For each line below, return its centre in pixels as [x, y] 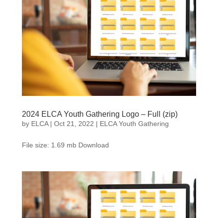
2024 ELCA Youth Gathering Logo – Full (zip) [100, 114]
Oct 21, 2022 [74, 123]
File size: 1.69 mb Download [65, 145]
